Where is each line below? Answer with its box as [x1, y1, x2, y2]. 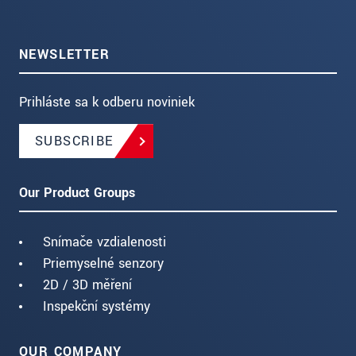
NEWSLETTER [19, 45, 110, 64]
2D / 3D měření [43, 276, 132, 295]
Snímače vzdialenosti [43, 233, 166, 252]
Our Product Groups [19, 184, 135, 203]
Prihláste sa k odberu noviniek [19, 93, 195, 112]
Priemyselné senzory [43, 254, 164, 273]
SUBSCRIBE [35, 132, 114, 151]
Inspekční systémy [43, 297, 150, 316]
